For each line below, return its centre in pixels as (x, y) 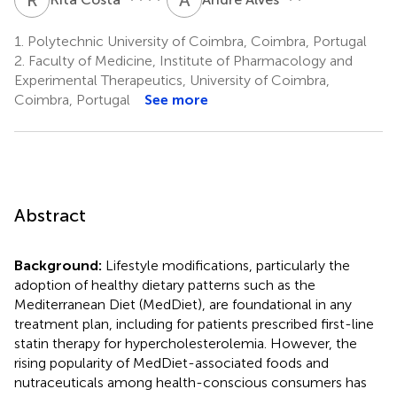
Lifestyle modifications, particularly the (228, 265)
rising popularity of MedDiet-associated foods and (171, 362)
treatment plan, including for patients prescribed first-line (194, 323)
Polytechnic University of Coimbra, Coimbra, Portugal (195, 41)
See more (176, 99)
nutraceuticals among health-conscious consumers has (191, 382)
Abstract (50, 215)
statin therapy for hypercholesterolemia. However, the (186, 343)
